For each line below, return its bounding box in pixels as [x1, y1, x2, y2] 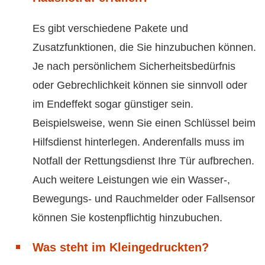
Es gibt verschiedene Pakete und [33, 22, 188, 35]
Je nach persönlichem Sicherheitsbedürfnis [33, 60, 235, 73]
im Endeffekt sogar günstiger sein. [33, 98, 193, 111]
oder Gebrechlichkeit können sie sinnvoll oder [33, 79, 247, 92]
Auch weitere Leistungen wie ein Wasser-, [33, 174, 230, 186]
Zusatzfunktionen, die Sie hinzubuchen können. [33, 41, 256, 54]
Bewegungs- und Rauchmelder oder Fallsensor [33, 193, 255, 205]
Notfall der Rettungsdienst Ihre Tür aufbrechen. [33, 155, 254, 167]
